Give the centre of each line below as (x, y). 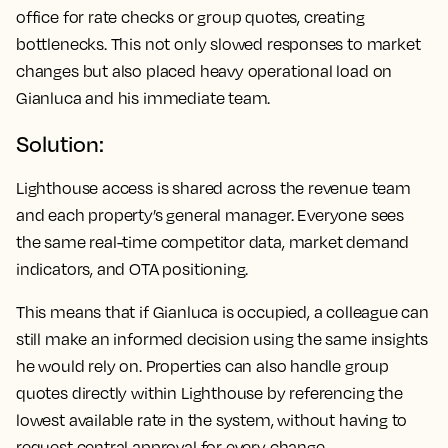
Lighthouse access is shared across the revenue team (213, 187)
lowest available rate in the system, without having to (212, 419)
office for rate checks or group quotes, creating (190, 16)
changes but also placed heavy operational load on (204, 70)
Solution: (60, 143)
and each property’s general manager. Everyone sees (210, 214)
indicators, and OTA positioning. (132, 268)
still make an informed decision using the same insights (222, 338)
